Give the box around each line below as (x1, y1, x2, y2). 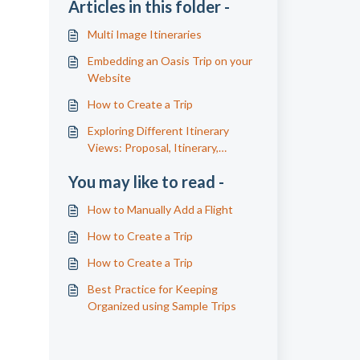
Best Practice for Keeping (87, 282, 218, 296)
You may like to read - (67, 172, 224, 191)
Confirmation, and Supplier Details (87, 157, 258, 171)
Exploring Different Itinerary (87, 124, 229, 137)
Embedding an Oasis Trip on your (87, 54, 252, 67)
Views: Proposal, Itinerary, (87, 141, 219, 154)
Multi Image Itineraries (87, 27, 202, 41)
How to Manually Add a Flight (87, 202, 233, 216)
